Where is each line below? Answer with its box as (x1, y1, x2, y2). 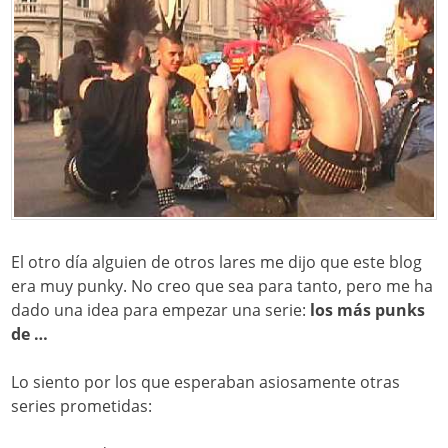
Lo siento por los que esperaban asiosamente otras (11, 371, 401, 394)
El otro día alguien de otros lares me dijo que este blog (11, 251, 423, 274)
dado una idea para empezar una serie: (11, 299, 311, 322)
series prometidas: (11, 395, 153, 418)
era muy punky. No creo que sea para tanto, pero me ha (11, 275, 434, 298)
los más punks (310, 299, 426, 322)
